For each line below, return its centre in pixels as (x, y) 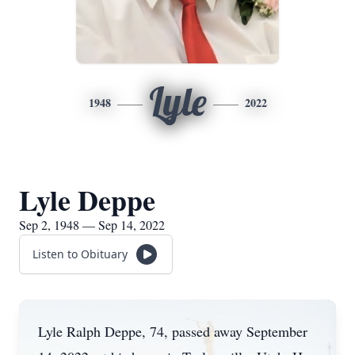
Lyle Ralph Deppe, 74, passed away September (173, 331)
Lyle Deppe (87, 200)
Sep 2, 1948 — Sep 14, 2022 (92, 225)
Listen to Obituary (80, 254)
